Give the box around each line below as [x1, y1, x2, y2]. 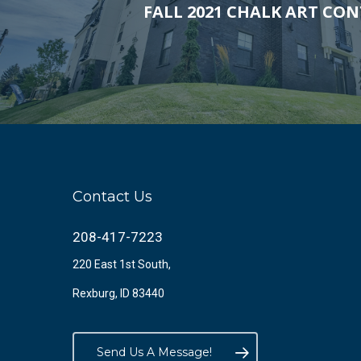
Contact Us [73, 188, 152, 205]
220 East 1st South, [73, 258, 171, 271]
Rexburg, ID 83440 [73, 287, 164, 300]
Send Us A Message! [97, 345, 212, 359]
